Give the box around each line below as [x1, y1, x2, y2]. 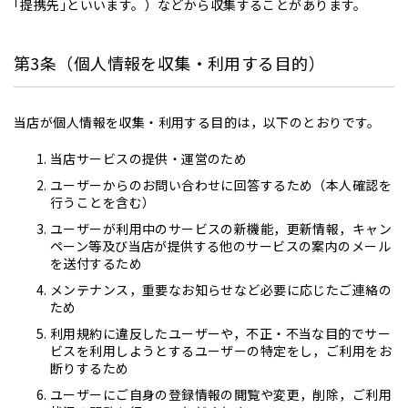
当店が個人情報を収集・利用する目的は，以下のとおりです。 [14, 113, 381, 131]
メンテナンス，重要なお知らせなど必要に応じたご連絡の [50, 280, 392, 299]
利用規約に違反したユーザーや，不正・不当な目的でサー [50, 324, 391, 342]
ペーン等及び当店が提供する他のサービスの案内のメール [50, 237, 391, 255]
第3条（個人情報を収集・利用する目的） [14, 51, 325, 75]
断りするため [50, 359, 129, 377]
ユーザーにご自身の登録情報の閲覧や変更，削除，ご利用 [50, 385, 392, 403]
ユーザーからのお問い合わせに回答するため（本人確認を [50, 176, 392, 194]
